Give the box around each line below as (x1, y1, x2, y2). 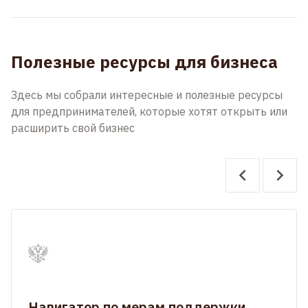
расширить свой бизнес (11, 121, 135, 135)
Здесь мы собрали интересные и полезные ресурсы (11, 88, 283, 102)
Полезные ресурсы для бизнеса (11, 51, 278, 73)
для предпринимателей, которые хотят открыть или (11, 104, 287, 118)
